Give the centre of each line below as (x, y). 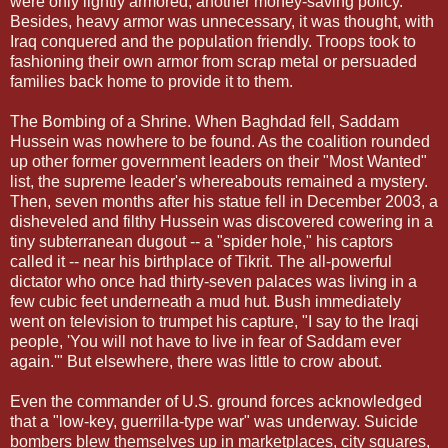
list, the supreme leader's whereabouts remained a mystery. (219, 181)
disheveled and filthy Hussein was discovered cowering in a (221, 221)
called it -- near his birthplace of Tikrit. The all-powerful (201, 261)
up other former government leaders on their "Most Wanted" (218, 161)
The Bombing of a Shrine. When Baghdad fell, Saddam (204, 121)
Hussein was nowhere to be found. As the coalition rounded (220, 141)
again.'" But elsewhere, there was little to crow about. (196, 361)
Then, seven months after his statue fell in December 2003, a (224, 201)
